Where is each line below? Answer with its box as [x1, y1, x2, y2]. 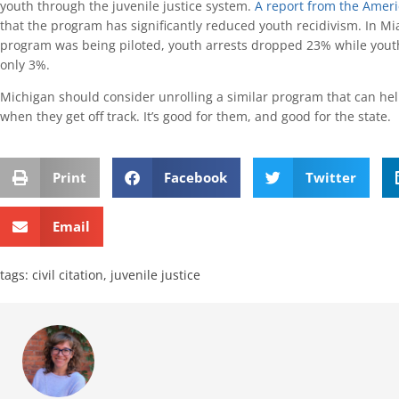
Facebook [164, 168, 227, 187]
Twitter [305, 168, 356, 187]
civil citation [32, 265, 103, 283]
